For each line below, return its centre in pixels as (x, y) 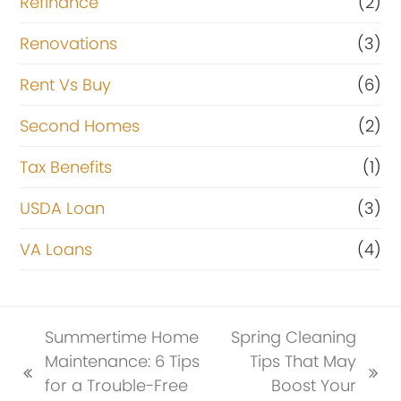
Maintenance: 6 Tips (123, 361)
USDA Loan (63, 208)
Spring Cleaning (293, 337)
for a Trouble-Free (117, 385)
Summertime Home (122, 337)
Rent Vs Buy (66, 84)
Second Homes (80, 125)
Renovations (69, 43)
